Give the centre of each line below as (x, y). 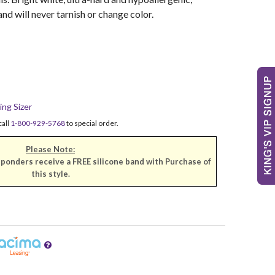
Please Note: (51, 149)
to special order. (91, 123)
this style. (50, 174)
